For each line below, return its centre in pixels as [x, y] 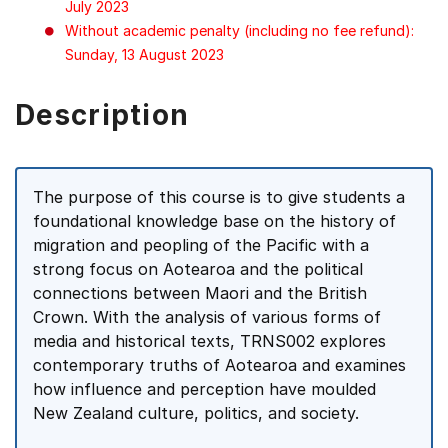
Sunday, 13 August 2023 [144, 54]
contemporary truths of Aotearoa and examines [219, 365]
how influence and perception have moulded [204, 389]
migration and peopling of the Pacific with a [201, 245]
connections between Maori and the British [200, 293]
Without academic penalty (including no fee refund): [239, 30]
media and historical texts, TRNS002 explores [209, 341]
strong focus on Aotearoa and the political [198, 269]
